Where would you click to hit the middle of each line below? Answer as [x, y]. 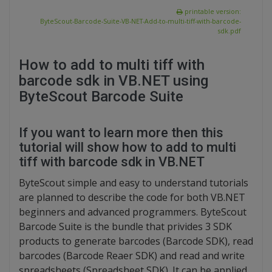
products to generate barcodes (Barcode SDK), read [136, 241]
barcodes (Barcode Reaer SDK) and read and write [132, 256]
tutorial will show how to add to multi [127, 148]
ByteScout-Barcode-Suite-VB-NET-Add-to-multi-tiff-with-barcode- [141, 22]
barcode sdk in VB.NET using [114, 81]
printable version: [212, 12]
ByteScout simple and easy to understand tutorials [134, 183]
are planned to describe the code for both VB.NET [132, 198]
